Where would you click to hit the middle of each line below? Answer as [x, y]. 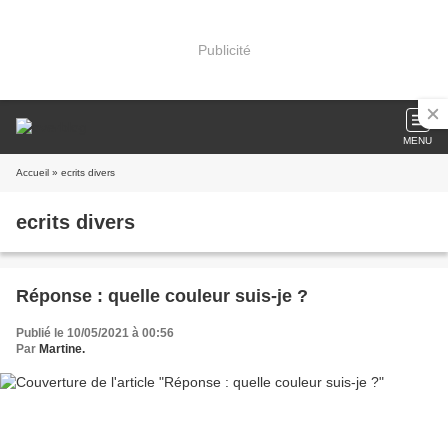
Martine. [62, 349]
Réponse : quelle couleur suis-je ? [162, 296]
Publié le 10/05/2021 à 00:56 [95, 333]
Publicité [224, 49]
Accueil [32, 172]
